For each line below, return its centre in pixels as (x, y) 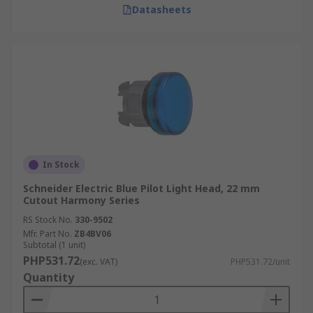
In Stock (61, 165)
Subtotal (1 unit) (54, 245)
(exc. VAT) (99, 262)
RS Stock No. (48, 220)
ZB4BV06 (93, 234)
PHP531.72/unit (260, 262)
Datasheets (161, 9)
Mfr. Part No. (48, 234)
